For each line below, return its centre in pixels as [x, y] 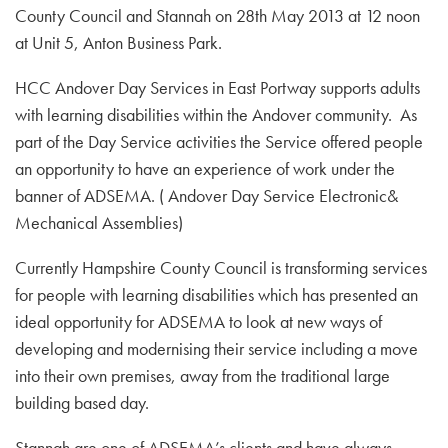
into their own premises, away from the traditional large [202, 375]
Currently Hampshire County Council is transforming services [221, 267]
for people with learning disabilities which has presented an [216, 294]
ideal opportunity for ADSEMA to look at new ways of [198, 321]
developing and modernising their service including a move [216, 348]
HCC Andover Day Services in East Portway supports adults [217, 87]
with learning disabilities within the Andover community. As [216, 114]
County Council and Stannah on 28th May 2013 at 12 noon [217, 15]
